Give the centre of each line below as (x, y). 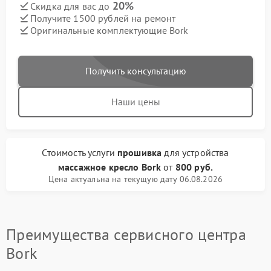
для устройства (195, 153)
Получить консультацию (135, 71)
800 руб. (194, 167)
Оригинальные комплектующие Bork (109, 30)
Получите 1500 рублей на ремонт (103, 18)
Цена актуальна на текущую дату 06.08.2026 (135, 179)
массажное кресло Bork (110, 167)
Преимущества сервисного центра (126, 235)
